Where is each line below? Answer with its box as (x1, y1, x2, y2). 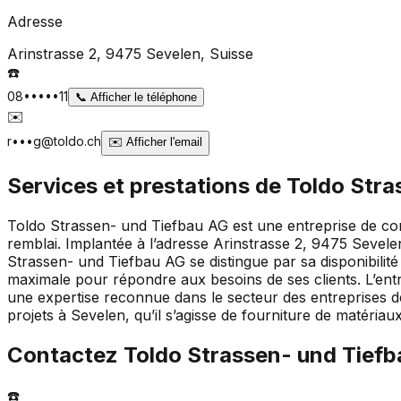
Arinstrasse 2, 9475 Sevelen (7, 44, 200, 63)
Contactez (7, 342, 124, 369)
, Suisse (200, 44, 253, 63)
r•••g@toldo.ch (7, 132, 101, 149)
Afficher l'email (123, 134, 202, 149)
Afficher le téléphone (87, 90, 197, 104)
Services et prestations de (7, 173, 286, 200)
